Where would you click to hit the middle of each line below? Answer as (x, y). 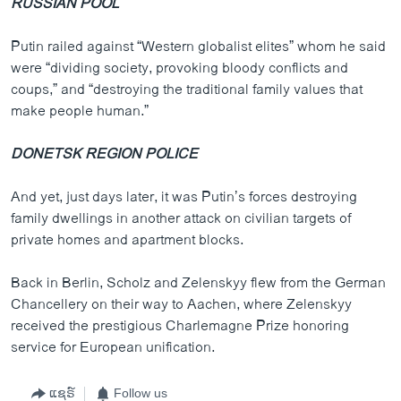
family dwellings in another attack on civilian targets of (181, 218)
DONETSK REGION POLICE (104, 154)
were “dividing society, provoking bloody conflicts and (179, 68)
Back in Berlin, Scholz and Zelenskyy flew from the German (198, 283)
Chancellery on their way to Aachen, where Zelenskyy (181, 304)
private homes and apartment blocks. (127, 240)
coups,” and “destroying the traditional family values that (187, 90)
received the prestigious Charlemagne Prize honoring (180, 326)
